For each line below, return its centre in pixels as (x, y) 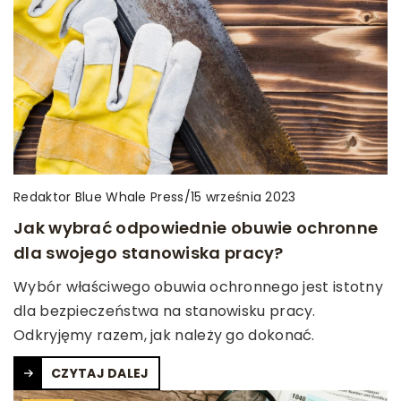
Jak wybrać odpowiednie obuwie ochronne (196, 227)
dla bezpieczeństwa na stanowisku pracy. (165, 311)
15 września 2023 (243, 197)
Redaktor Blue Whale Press (99, 196)
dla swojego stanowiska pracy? (149, 252)
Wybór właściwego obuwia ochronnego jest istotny (199, 286)
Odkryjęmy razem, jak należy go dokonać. (164, 335)
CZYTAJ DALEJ (100, 373)
